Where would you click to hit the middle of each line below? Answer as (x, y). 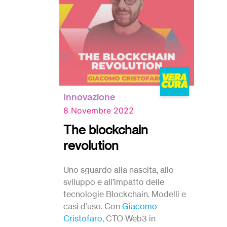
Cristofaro (83, 218)
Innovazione (89, 97)
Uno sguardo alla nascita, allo (119, 169)
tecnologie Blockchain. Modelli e (125, 194)
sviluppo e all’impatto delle (114, 182)
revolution (91, 145)
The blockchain (106, 130)
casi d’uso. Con (93, 206)
